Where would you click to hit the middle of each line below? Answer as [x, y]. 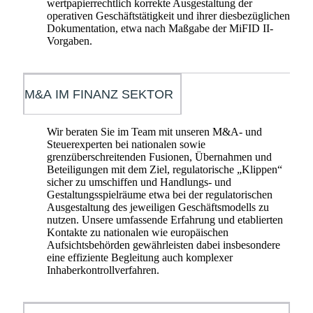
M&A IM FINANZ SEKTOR [99, 94]
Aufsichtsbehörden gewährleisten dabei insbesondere [163, 245]
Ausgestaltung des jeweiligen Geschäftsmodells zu [158, 207]
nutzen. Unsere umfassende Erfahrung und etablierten [165, 219]
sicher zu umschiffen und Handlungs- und [139, 182]
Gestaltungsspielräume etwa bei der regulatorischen [160, 194]
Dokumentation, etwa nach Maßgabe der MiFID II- [160, 28]
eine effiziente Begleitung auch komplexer [140, 257]
